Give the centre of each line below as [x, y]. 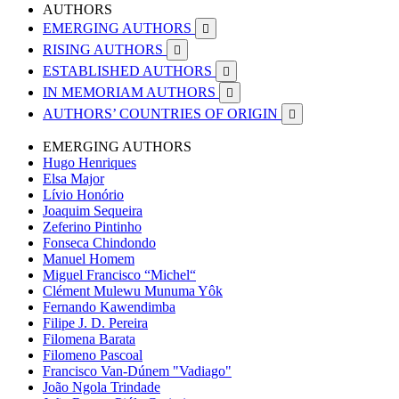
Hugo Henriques [90, 163]
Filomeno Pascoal [93, 355]
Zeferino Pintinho [92, 227]
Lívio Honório [83, 195]
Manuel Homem [89, 259]
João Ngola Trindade [102, 387]
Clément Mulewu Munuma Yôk [133, 291]
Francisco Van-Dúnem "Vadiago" [137, 371]
